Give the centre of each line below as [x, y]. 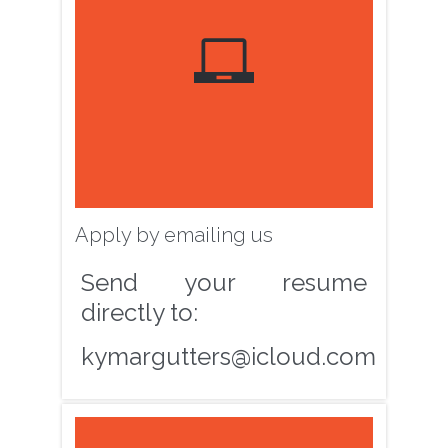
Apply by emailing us [174, 235]
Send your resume [224, 282]
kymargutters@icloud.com [228, 357]
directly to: [139, 312]
